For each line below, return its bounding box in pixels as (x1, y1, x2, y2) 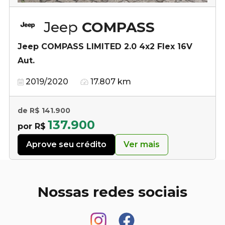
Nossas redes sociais (38, 183, 187, 200)
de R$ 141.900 (18, 105, 70, 115)
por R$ (18, 121, 46, 131)
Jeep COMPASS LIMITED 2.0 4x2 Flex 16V (18, 41, 192, 51)
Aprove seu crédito (26, 139, 106, 149)
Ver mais (124, 139, 160, 149)
